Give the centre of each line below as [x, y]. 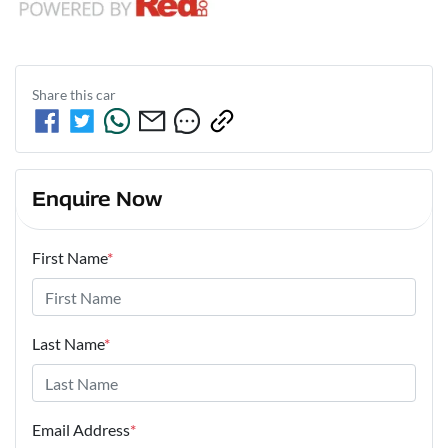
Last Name [68, 344]
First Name [69, 258]
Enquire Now [97, 199]
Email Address [81, 430]
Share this [64, 95]
